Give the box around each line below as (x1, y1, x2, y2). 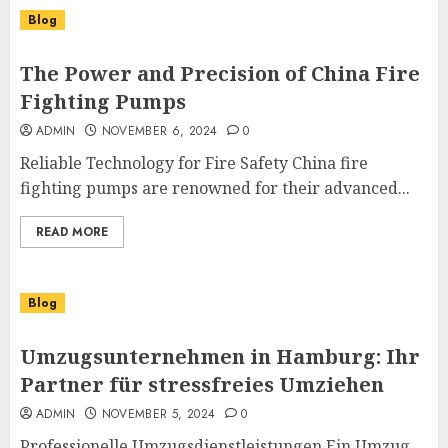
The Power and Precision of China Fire (20, 60, 420, 87)
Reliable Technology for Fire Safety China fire (20, 152, 368, 174)
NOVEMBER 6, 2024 (101, 122, 218, 140)
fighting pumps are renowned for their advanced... (20, 177, 410, 199)
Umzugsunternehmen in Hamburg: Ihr (20, 343, 420, 370)
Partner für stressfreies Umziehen (20, 371, 384, 398)
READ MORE (36, 223, 108, 241)
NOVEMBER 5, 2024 (101, 405, 216, 423)
